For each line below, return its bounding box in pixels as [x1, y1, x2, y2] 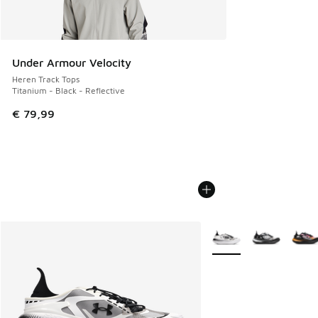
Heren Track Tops [12, 73, 79, 84]
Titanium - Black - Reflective [12, 84, 125, 96]
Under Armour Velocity [12, 55, 131, 69]
